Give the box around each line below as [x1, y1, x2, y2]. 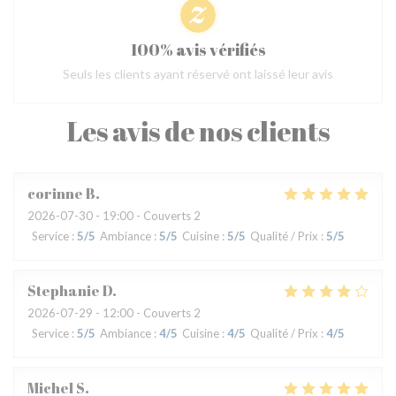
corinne [27, 184, 83, 203]
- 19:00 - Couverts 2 [93, 209, 201, 223]
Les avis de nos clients [66, 113, 330, 149]
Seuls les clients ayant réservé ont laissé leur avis [63, 66, 333, 81]
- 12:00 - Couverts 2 [93, 306, 201, 320]
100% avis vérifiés [130, 39, 266, 60]
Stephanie [27, 281, 100, 301]
